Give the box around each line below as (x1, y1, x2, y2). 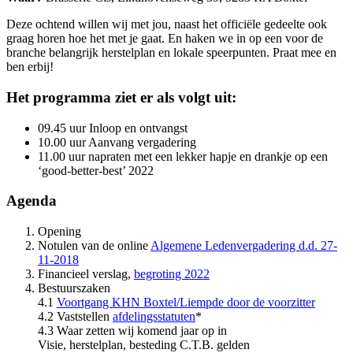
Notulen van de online (38, 238, 150, 252)
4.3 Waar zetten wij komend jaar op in (38, 323, 227, 337)
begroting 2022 (134, 266, 210, 281)
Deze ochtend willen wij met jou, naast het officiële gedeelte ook (6, 17, 327, 32)
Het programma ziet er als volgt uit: (6, 88, 236, 106)
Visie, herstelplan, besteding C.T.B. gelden (38, 337, 250, 351)
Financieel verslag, (38, 266, 134, 281)
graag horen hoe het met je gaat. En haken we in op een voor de (6, 32, 323, 46)
